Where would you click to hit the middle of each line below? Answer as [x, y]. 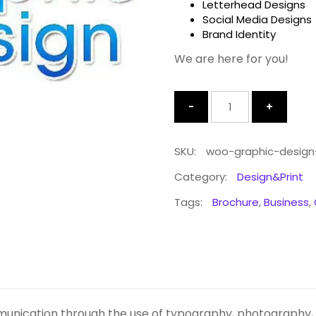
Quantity [198, 98]
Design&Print [270, 177]
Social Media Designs [257, 19]
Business [286, 202]
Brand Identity [239, 34]
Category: [202, 177]
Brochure [235, 202]
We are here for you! [231, 59]
